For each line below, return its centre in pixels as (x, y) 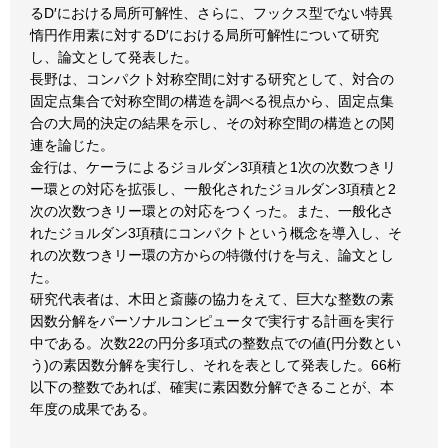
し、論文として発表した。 (114, 57)
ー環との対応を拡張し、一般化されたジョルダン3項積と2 (213, 189)
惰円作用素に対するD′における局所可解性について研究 (204, 35)
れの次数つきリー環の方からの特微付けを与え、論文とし (212, 255)
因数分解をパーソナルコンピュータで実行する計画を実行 (212, 321)
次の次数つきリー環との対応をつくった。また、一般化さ (212, 211)
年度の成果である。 (93, 409)
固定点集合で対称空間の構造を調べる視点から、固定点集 (212, 101)
